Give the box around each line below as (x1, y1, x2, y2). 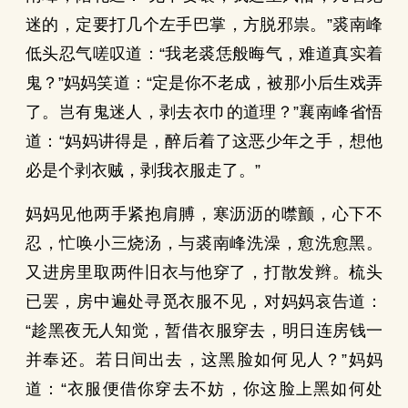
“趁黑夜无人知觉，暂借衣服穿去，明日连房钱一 (25, 321, 382, 340)
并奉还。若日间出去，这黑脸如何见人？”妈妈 (25, 351, 382, 369)
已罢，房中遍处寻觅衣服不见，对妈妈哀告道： (25, 292, 382, 311)
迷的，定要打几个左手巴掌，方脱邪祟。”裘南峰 (25, 15, 382, 34)
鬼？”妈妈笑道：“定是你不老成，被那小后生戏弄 (25, 74, 382, 92)
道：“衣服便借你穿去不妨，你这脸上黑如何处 (25, 380, 382, 398)
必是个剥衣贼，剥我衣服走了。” (25, 161, 260, 179)
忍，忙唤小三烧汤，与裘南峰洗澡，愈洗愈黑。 (25, 234, 382, 252)
